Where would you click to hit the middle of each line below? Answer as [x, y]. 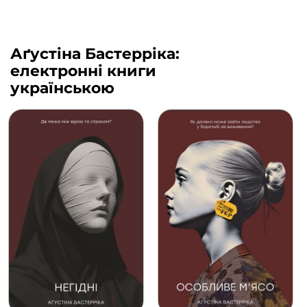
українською [62, 88]
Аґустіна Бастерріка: [95, 53]
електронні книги [83, 71]
